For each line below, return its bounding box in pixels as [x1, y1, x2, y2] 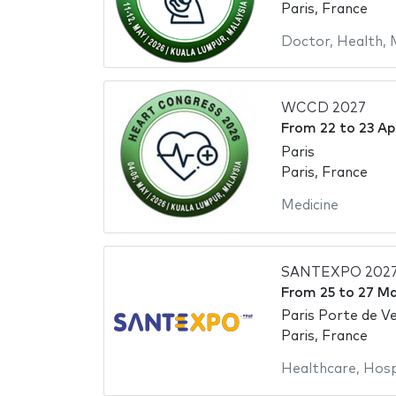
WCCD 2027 [280, 102, 366, 116]
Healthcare [280, 362, 356, 377]
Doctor [280, 34, 330, 49]
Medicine [280, 198, 339, 212]
